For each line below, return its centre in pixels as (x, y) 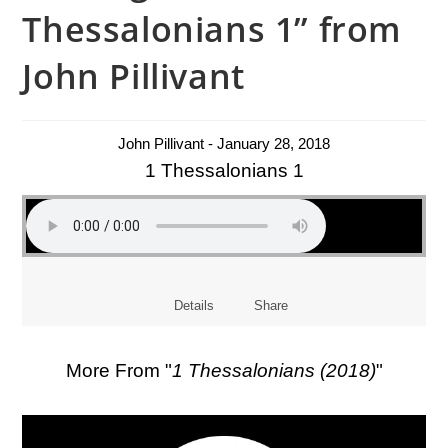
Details (193, 305)
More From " (118, 370)
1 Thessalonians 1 (224, 170)
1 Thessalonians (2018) (273, 370)
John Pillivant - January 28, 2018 (224, 143)
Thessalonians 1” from (212, 28)
